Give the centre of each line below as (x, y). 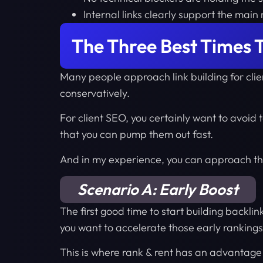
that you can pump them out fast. (138, 134)
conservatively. (96, 93)
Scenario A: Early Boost (158, 189)
